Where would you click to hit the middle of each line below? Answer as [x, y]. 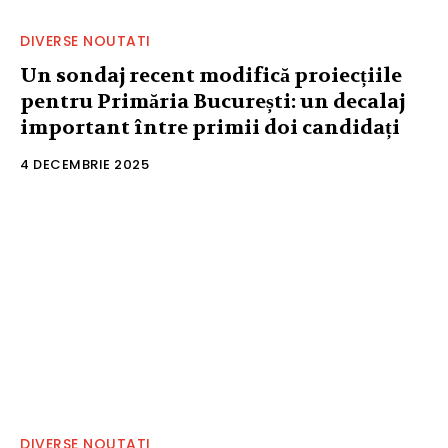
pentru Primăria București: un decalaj [212, 102]
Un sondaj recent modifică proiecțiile [211, 76]
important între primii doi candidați [210, 128]
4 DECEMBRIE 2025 [84, 165]
